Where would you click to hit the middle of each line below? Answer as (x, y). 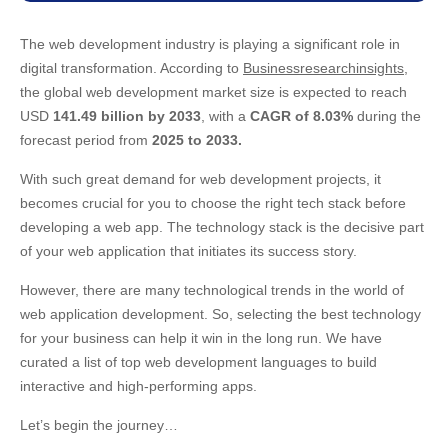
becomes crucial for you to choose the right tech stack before (213, 203)
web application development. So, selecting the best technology (220, 314)
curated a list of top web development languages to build (198, 362)
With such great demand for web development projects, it (200, 179)
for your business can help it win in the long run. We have (201, 338)
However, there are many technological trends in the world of (212, 290)
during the (387, 116)
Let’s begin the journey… (99, 425)
